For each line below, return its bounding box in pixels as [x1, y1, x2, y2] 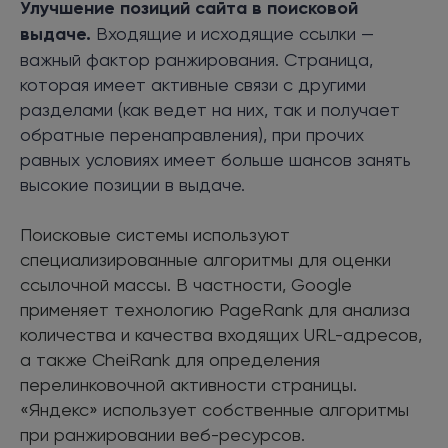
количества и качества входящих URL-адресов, [20, 323, 422, 345]
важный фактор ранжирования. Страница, [20, 48, 373, 70]
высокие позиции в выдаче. [20, 173, 245, 195]
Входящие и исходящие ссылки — [91, 22, 374, 44]
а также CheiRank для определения [20, 348, 320, 370]
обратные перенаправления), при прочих [20, 123, 364, 145]
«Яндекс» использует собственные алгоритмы [20, 398, 409, 420]
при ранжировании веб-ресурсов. [20, 423, 305, 445]
